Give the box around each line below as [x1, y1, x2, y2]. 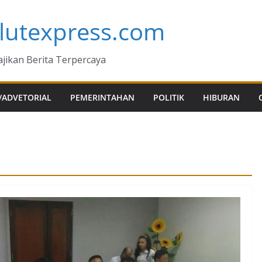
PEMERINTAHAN [70, 92, 135, 103]
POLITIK [153, 92, 184, 103]
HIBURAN [203, 92, 240, 103]
